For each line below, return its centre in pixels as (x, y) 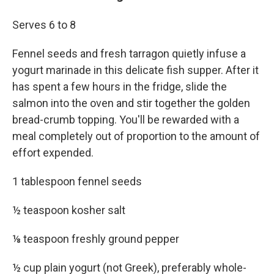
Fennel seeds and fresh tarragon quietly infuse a (129, 53)
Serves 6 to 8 (44, 24)
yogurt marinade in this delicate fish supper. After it (135, 70)
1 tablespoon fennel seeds (77, 181)
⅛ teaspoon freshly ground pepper (96, 239)
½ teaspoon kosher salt (69, 210)
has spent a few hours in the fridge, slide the (120, 86)
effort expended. (53, 152)
